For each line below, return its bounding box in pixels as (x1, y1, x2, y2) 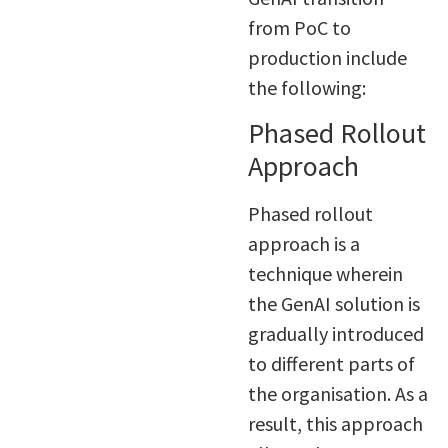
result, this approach (247, 411, 423, 437)
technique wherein (247, 261, 403, 287)
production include (247, 44, 407, 70)
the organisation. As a (247, 381, 428, 407)
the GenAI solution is (247, 291, 420, 317)
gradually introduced (247, 321, 424, 347)
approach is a (247, 231, 360, 257)
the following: (247, 74, 366, 100)
